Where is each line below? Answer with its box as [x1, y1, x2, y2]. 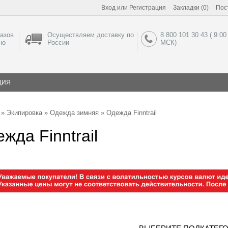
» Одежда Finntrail [99, 109, 157, 117]
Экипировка [7, 109, 42, 117]
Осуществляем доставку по [47, 31, 134, 39]
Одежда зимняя [50, 109, 99, 117]
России [47, 39, 69, 46]
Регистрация [129, 4, 166, 11]
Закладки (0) [173, 4, 209, 11]
